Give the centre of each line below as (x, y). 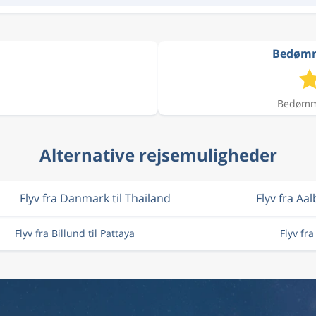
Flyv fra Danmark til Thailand (95, 198)
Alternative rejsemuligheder (158, 155)
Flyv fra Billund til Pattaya (74, 233)
